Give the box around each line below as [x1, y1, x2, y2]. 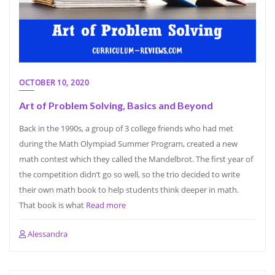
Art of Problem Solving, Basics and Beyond [19, 99, 213, 111]
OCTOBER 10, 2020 [19, 77, 89, 88]
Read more [86, 199, 126, 211]
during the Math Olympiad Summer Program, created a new [19, 138, 238, 149]
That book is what [19, 199, 86, 211]
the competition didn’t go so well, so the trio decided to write [19, 169, 240, 180]
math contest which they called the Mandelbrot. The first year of [19, 153, 253, 165]
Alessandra [26, 228, 68, 239]
